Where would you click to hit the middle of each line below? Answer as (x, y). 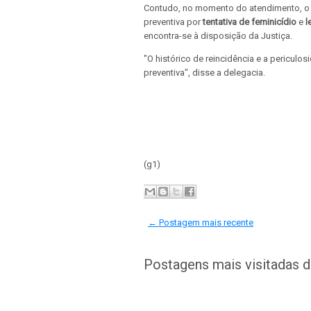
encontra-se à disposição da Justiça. (218, 35)
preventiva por (173, 22)
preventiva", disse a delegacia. (204, 72)
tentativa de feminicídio (250, 22)
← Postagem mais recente (201, 222)
